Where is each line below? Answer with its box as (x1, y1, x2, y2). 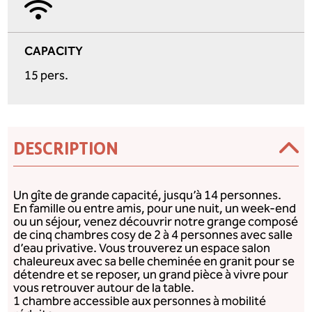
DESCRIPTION (13, 139, 119, 159)
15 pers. (24, 68, 69, 84)
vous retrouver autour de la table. (13, 281, 195, 296)
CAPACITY (24, 42, 84, 58)
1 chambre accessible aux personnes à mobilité (13, 294, 267, 309)
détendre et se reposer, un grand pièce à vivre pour (13, 267, 289, 283)
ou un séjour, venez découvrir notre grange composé (13, 214, 299, 230)
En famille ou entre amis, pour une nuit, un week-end (13, 201, 297, 217)
